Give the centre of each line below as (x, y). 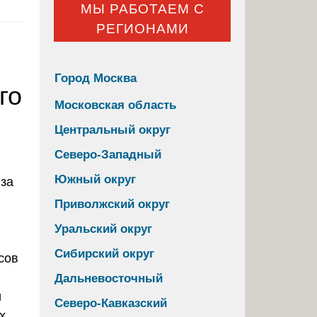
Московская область (115, 105)
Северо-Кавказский (111, 303)
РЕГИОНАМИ (142, 29)
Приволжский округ (112, 204)
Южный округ (95, 179)
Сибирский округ (104, 253)
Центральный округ (113, 129)
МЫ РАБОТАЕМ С (142, 9)
